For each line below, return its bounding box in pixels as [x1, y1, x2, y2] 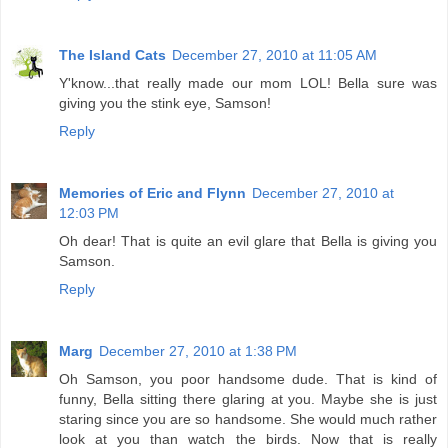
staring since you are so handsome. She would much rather [59, 411, 437, 428]
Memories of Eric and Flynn [59, 185, 246, 202]
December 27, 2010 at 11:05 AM [172, 47, 377, 64]
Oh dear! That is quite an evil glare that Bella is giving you [59, 233, 437, 250]
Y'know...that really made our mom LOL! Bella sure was [59, 75, 437, 92]
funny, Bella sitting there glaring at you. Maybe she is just [59, 391, 437, 408]
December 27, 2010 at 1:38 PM [99, 343, 297, 360]
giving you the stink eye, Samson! [59, 95, 271, 112]
